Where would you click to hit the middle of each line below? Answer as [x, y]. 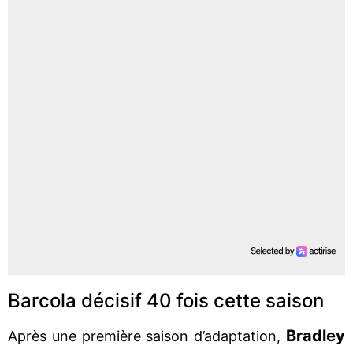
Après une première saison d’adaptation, [147, 336]
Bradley [316, 335]
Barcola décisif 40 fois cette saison [166, 300]
